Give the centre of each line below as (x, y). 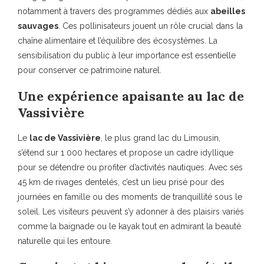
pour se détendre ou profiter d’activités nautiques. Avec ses (130, 167)
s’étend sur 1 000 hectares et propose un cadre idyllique (126, 153)
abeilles (228, 11)
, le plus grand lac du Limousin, (161, 138)
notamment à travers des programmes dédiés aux (114, 11)
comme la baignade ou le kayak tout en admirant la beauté (129, 226)
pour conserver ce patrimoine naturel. (90, 70)
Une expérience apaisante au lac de (131, 96)
